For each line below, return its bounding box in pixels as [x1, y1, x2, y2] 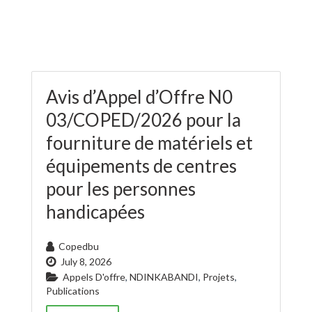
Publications [46, 284, 100, 297]
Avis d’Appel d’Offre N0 [46, 85, 233, 108]
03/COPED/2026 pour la [46, 108, 241, 131]
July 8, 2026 [61, 255, 111, 267]
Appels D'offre [63, 270, 125, 283]
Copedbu [58, 240, 99, 252]
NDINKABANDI [130, 270, 198, 283]
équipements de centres [46, 154, 237, 177]
